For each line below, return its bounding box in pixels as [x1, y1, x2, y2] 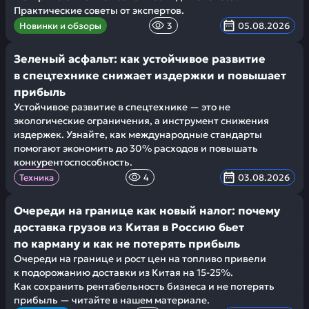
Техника [19, 171, 54, 183]
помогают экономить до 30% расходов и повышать [14, 142, 258, 154]
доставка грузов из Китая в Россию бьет [14, 220, 244, 234]
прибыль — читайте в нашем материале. [14, 294, 210, 306]
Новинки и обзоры [19, 19, 101, 32]
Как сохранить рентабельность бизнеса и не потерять [14, 280, 275, 292]
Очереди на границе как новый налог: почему [14, 203, 280, 217]
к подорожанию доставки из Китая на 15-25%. [14, 266, 233, 279]
